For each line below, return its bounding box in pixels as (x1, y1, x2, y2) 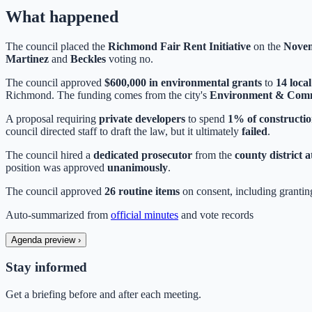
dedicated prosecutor (93, 148, 192, 161)
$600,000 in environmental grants (104, 76, 262, 88)
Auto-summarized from (6, 208, 111, 221)
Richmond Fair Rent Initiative (108, 40, 251, 52)
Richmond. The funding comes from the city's (6, 88, 210, 101)
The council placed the (6, 40, 108, 52)
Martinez (6, 52, 49, 65)
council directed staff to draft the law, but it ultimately (6, 125, 242, 137)
